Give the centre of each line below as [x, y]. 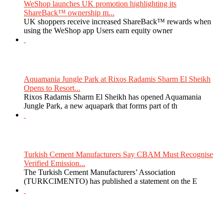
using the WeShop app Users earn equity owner [98, 30]
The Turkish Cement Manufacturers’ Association [100, 172]
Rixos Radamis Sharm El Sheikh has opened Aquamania [112, 97]
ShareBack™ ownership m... [69, 12]
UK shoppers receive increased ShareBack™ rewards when [117, 21]
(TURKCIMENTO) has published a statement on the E [111, 181]
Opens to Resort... [52, 88]
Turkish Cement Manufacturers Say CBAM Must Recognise [118, 154]
